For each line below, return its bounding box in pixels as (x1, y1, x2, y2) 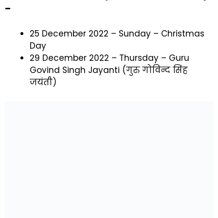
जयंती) (30, 76, 56, 88)
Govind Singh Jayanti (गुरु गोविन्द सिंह (30, 64, 188, 76)
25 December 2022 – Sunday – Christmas (30, 28, 204, 39)
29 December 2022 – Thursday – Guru (30, 52, 189, 64)
